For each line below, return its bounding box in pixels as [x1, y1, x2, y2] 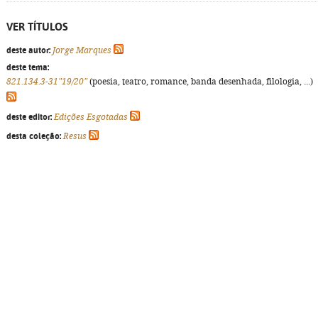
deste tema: [6, 62, 49, 72]
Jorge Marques [53, 45, 111, 55]
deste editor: [6, 112, 52, 122]
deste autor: [6, 45, 50, 55]
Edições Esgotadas [54, 112, 128, 122]
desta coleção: [6, 131, 61, 141]
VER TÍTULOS [6, 21, 68, 33]
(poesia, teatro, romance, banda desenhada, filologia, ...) [87, 77, 313, 87]
